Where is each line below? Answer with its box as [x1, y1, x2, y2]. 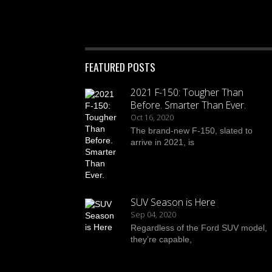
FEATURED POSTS [85, 58, 155, 75]
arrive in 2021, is [131, 137, 194, 147]
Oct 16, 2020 [131, 112, 174, 123]
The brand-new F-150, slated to [131, 125, 253, 135]
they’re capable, [131, 234, 192, 244]
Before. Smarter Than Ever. [131, 98, 246, 112]
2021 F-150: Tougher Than [131, 85, 243, 99]
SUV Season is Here [131, 195, 216, 209]
